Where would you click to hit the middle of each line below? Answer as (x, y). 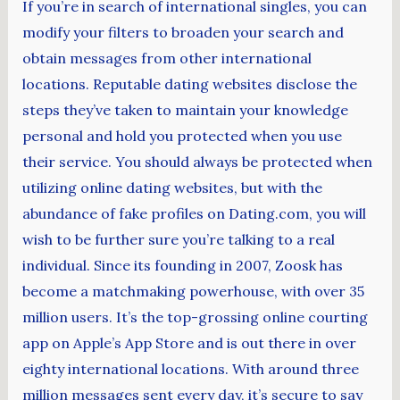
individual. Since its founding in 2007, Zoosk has (182, 265)
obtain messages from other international (167, 58)
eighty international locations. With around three (190, 368)
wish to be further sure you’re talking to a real (178, 239)
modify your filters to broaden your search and (183, 32)
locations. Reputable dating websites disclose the (189, 83)
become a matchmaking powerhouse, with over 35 (193, 291)
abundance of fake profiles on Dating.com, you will (194, 213)
